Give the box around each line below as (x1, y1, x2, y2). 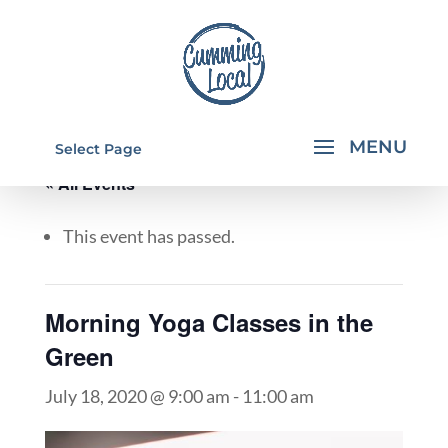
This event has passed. (62, 225, 235, 247)
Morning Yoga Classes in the (44, 305, 373, 339)
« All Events (44, 172, 135, 195)
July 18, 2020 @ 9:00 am (44, 385, 230, 407)
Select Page (54, 140, 142, 158)
